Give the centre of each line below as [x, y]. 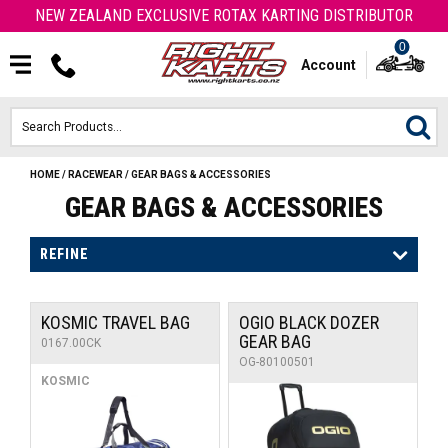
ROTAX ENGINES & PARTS [221, 230]
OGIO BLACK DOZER [309, 322]
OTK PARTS [221, 377]
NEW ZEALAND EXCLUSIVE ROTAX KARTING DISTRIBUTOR [224, 15]
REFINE [64, 254]
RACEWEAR [95, 174]
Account [328, 64]
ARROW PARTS [221, 426]
